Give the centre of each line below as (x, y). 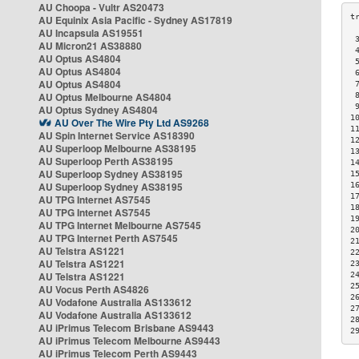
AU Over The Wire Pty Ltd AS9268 (132, 123)
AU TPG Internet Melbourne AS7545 (120, 225)
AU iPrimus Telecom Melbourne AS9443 (129, 341)
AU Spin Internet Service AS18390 (117, 135)
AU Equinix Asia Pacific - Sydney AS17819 (135, 20)
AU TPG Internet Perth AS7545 (108, 238)
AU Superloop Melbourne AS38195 (117, 148)
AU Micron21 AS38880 (90, 46)
